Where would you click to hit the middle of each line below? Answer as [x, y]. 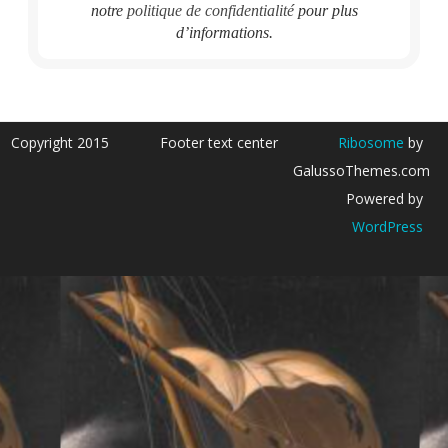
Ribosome [370, 142]
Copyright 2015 [60, 142]
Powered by [384, 198]
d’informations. [224, 32]
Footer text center [219, 142]
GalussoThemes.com [361, 170]
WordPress [387, 226]
